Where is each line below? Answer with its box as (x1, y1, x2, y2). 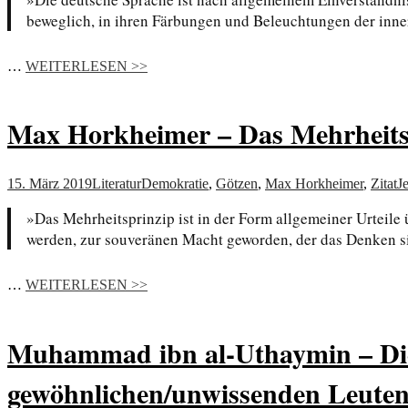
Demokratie (141, 176, 209, 192)
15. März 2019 (7, 176, 92, 192)
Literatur (92, 176, 141, 192)
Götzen (216, 176, 258, 192)
